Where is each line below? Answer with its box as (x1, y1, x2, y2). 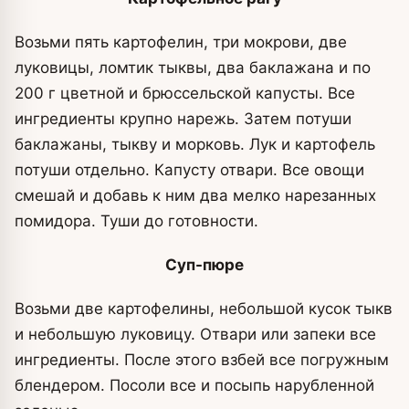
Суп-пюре (165, 256, 244, 275)
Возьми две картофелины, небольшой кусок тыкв (15, 299, 393, 319)
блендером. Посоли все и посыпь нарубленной (15, 376, 374, 395)
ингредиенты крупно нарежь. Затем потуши (15, 110, 351, 129)
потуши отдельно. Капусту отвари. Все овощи (15, 161, 364, 180)
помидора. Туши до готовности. (15, 212, 258, 231)
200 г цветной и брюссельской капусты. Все (15, 84, 355, 103)
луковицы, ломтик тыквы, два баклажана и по (15, 58, 371, 78)
